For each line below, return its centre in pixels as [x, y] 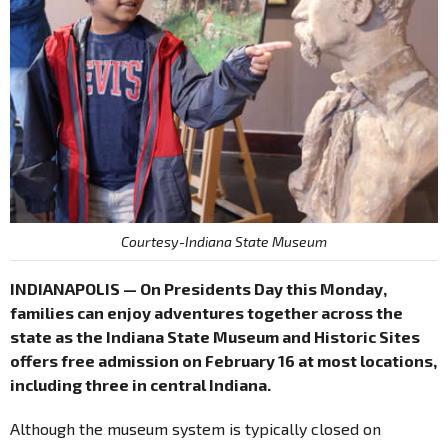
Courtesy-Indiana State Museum [224, 241]
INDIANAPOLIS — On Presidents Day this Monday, [198, 288]
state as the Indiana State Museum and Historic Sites [215, 336]
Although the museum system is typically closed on [195, 428]
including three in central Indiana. [140, 384]
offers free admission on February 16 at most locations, [223, 360]
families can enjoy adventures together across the [206, 312]
